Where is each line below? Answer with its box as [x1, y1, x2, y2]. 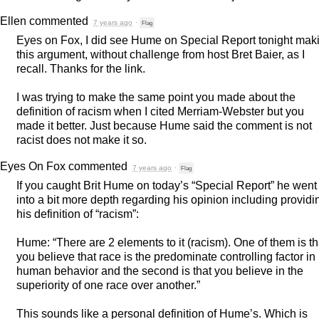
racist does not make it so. [16, 133, 147, 147]
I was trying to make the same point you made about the [16, 90, 296, 104]
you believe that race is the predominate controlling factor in [16, 250, 315, 263]
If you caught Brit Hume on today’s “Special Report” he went [16, 179, 317, 192]
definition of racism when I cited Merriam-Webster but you [16, 105, 304, 118]
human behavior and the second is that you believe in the [16, 264, 303, 278]
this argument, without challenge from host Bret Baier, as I [16, 48, 305, 61]
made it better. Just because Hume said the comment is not [16, 119, 312, 132]
